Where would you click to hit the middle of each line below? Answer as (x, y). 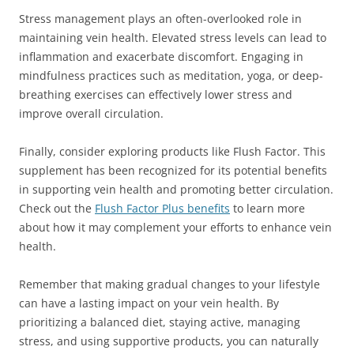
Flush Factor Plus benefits (162, 208)
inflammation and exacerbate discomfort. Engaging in (161, 56)
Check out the (57, 208)
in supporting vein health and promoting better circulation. (176, 189)
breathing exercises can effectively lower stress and (156, 94)
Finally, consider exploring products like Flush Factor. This (172, 151)
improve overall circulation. (91, 113)
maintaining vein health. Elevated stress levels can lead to (173, 38)
